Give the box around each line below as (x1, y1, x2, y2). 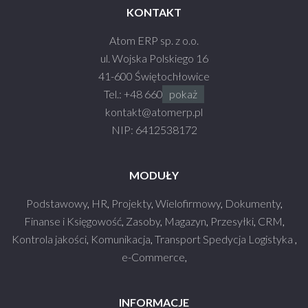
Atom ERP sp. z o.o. (109, 34, 199, 47)
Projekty (111, 197, 151, 210)
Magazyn (164, 214, 206, 228)
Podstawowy (25, 197, 87, 210)
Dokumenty (224, 197, 280, 210)
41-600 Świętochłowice (98, 69, 210, 83)
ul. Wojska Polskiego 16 (100, 52, 208, 65)
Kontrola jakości (11, 232, 87, 246)
